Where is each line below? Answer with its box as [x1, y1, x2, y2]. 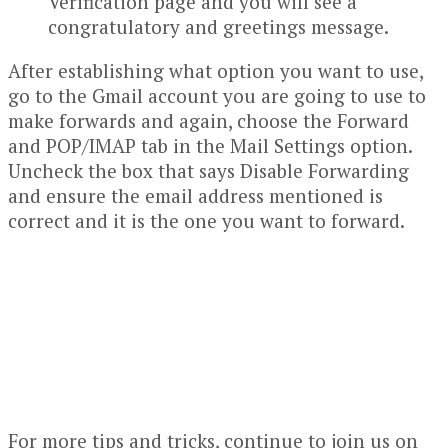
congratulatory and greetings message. [48, 14, 389, 40]
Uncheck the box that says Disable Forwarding [8, 158, 409, 184]
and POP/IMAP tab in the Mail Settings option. [8, 133, 412, 159]
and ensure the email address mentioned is [8, 183, 383, 209]
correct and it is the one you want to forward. [8, 208, 405, 234]
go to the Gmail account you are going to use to [8, 83, 426, 109]
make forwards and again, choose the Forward [8, 108, 409, 134]
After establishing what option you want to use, [8, 58, 423, 84]
